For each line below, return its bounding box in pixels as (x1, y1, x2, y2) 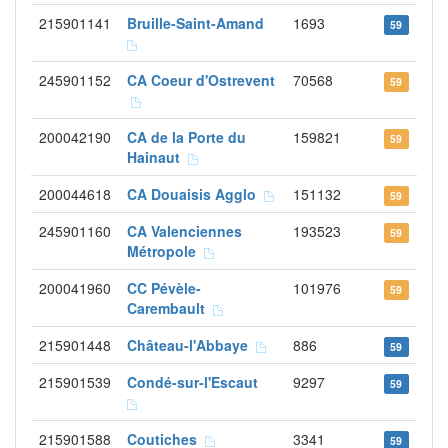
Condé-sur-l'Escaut (127, 372, 266, 392)
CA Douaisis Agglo (127, 184, 264, 204)
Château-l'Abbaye (127, 335, 256, 355)
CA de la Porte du (127, 127, 246, 147)
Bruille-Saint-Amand (127, 13, 272, 33)
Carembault (127, 298, 213, 318)
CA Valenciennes (127, 221, 242, 241)
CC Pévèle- (127, 278, 201, 298)
